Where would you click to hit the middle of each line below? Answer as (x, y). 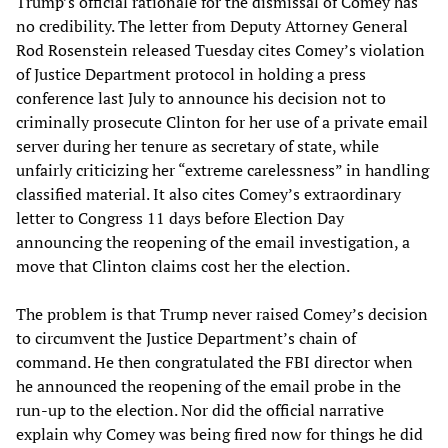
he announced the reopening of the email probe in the (208, 385)
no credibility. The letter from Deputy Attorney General (212, 25)
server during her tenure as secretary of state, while (197, 145)
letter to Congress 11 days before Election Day (180, 217)
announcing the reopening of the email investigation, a (213, 241)
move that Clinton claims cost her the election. (183, 265)
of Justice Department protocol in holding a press (191, 73)
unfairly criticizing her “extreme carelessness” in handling (222, 169)
